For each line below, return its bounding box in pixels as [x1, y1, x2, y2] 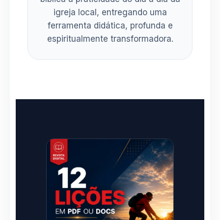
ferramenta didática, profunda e [47, 20, 173, 30]
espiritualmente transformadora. [47, 33, 173, 44]
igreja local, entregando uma [53, 7, 167, 17]
